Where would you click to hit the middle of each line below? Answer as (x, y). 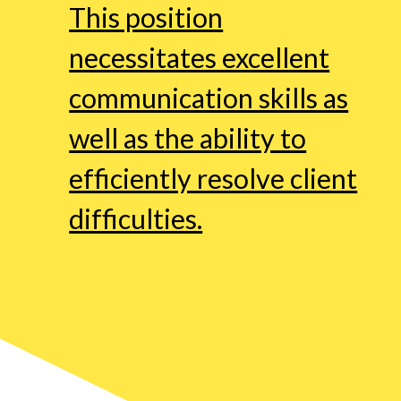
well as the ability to (188, 138)
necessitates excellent (200, 58)
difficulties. (136, 219)
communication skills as (209, 98)
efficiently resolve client (213, 179)
